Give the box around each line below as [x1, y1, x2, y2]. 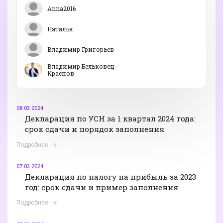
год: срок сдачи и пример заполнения [25, 182, 178, 192]
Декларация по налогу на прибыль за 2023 [25, 171, 196, 182]
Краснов [47, 69, 74, 77]
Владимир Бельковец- [47, 62, 117, 70]
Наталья [47, 24, 73, 33]
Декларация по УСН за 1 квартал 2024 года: [25, 113, 196, 124]
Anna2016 [47, 4, 76, 12]
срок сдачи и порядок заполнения [25, 124, 164, 134]
